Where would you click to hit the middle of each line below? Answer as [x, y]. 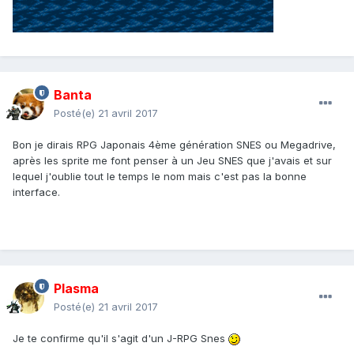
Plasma [76, 289]
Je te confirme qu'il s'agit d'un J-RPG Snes [121, 339]
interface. [36, 192]
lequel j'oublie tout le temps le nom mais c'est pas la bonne [160, 177]
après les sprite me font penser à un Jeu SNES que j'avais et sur [172, 161]
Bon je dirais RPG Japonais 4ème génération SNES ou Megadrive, [174, 145]
